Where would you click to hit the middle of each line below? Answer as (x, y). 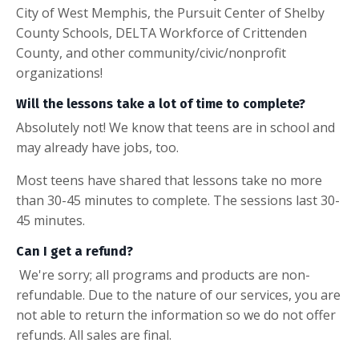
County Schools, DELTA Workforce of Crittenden (161, 33)
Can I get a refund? (75, 251)
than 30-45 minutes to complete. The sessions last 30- (178, 200)
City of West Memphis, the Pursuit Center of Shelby (170, 13)
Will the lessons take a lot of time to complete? (161, 104)
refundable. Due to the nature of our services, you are (178, 295)
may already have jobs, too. (97, 147)
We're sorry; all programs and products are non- (165, 275)
